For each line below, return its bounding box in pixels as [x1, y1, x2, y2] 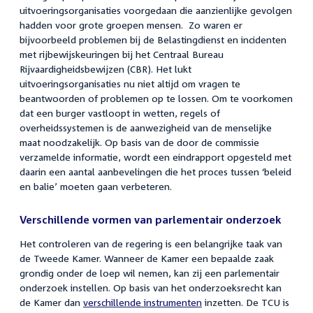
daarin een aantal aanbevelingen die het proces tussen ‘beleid [20, 166, 291, 178]
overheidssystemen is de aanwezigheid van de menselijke [20, 122, 272, 134]
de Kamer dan [20, 296, 83, 309]
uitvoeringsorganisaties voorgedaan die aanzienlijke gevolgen [20, 4, 292, 17]
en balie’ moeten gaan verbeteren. [20, 180, 175, 193]
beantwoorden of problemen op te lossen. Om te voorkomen [20, 92, 293, 105]
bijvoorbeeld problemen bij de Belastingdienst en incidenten [20, 34, 286, 46]
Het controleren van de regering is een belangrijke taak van [20, 238, 282, 250]
